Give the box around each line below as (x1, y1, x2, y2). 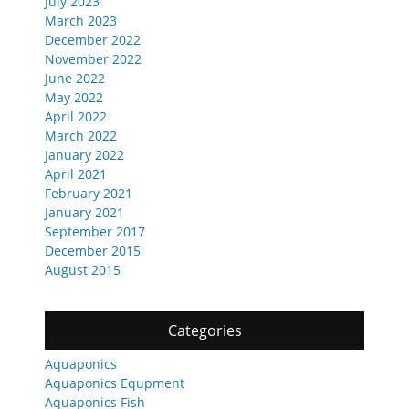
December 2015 (45, 241, 141, 259)
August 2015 (45, 260, 121, 278)
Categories (167, 320, 242, 341)
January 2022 (45, 145, 124, 163)
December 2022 (45, 30, 141, 48)
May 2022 (45, 88, 103, 106)
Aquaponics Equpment (45, 373, 184, 392)
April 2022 (45, 107, 107, 125)
